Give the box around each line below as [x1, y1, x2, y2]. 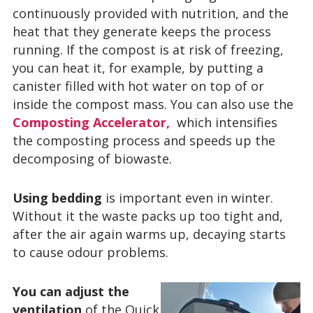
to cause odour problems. [13, 244, 168, 261]
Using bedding [13, 189, 105, 206]
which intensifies [173, 114, 277, 131]
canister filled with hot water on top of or [13, 78, 264, 94]
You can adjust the [13, 283, 129, 300]
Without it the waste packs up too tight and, [13, 208, 283, 224]
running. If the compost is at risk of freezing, [13, 41, 284, 58]
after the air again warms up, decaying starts [13, 226, 286, 242]
